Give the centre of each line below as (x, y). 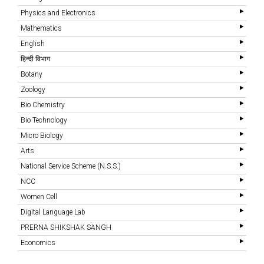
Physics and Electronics (58, 13)
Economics (38, 243)
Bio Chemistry (43, 105)
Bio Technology (44, 120)
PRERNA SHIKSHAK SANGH (66, 227)
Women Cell (39, 197)
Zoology (33, 90)
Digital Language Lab (53, 212)
